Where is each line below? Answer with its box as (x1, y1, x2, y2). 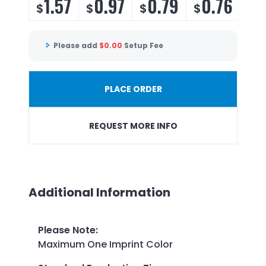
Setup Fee (124, 40, 163, 51)
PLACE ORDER (104, 83, 162, 95)
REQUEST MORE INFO (88, 119, 178, 132)
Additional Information (28, 183, 170, 201)
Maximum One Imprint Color (38, 237, 173, 251)
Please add (53, 40, 99, 51)
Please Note (38, 223, 96, 237)
